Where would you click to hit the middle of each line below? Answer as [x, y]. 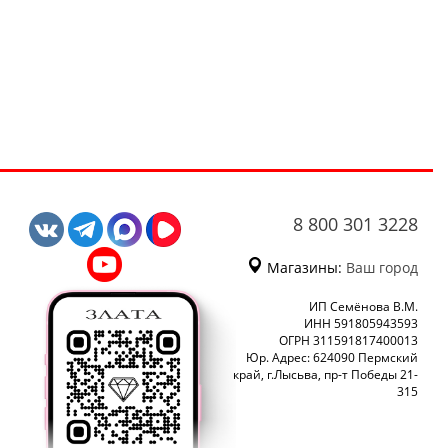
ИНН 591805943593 [361, 324]
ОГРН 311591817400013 [348, 341]
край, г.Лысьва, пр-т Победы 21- [325, 375]
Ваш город [382, 268]
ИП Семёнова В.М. [363, 307]
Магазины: [304, 268]
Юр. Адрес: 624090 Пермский [332, 358]
